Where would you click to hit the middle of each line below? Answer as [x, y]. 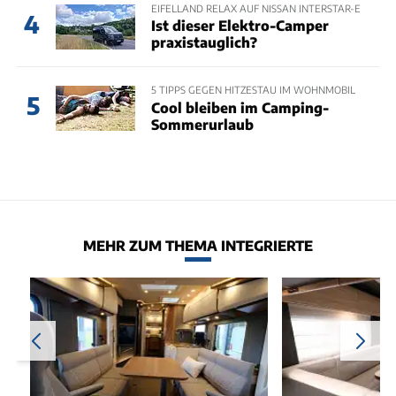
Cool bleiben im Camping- [240, 107]
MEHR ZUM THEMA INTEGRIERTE [198, 245]
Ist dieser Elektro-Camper [240, 26]
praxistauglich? [204, 42]
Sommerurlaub [202, 124]
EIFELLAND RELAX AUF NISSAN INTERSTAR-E [255, 8]
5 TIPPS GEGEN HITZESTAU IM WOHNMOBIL [253, 90]
